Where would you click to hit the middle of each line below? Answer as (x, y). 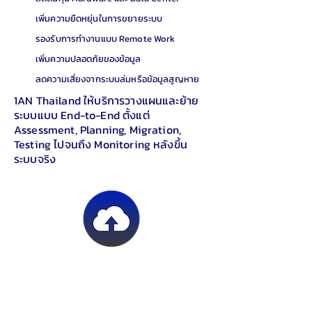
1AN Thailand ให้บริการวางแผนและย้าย (107, 100)
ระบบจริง (35, 159)
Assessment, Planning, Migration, (98, 130)
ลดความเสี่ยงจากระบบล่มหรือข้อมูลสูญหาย (118, 79)
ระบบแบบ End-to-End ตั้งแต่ (82, 115)
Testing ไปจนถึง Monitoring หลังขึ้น (101, 144)
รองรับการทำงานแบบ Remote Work (106, 39)
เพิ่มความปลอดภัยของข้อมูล (88, 59)
